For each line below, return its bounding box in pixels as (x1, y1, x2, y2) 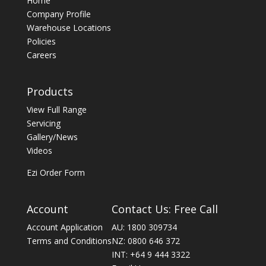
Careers (26, 49, 56, 61)
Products (26, 84, 73, 99)
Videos (26, 145, 52, 157)
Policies (26, 35, 56, 47)
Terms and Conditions (26, 235, 112, 247)
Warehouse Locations (26, 21, 111, 33)
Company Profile (26, 8, 91, 20)
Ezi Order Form (26, 167, 85, 179)
